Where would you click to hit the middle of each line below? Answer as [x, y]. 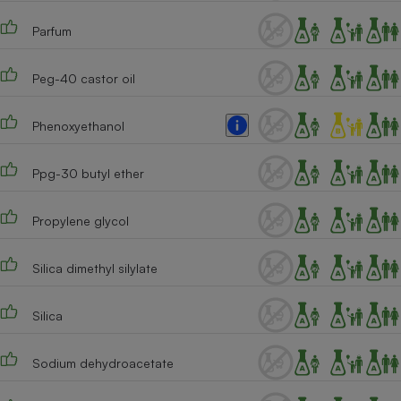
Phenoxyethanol [78, 125]
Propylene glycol [80, 220]
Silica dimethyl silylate [94, 268]
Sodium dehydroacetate [102, 363]
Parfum [51, 30]
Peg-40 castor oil [83, 78]
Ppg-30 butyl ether [88, 173]
